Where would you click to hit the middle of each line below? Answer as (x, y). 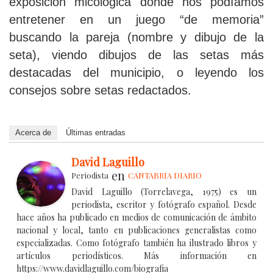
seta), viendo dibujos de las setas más (136, 55)
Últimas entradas (96, 133)
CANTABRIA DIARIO (165, 175)
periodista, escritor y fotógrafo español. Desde (164, 205)
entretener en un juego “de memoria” (136, 20)
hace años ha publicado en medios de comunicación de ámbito (136, 218)
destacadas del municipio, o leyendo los (136, 73)
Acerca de (33, 133)
